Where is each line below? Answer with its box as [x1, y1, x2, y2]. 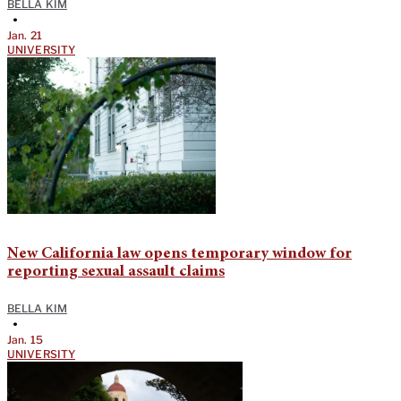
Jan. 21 [7, 29, 42, 43]
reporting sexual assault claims [7, 264, 225, 281]
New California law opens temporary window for [7, 246, 352, 263]
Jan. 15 [7, 333, 43, 347]
